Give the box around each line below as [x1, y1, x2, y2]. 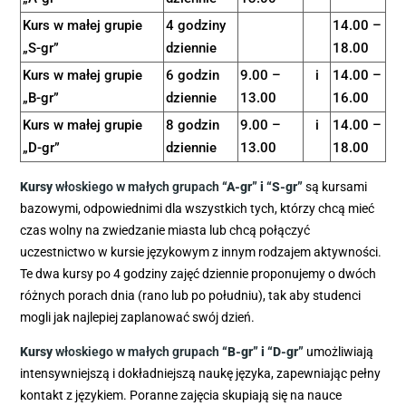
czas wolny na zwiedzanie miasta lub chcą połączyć [20, 223, 310, 238]
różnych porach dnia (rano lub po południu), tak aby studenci [20, 288, 361, 304]
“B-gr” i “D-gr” [219, 343, 304, 359]
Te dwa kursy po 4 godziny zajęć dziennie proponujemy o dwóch [20, 266, 376, 282]
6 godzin [166, 67, 219, 84]
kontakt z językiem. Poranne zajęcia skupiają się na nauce [20, 387, 342, 402]
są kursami [303, 179, 367, 195]
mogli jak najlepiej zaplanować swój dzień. [20, 310, 255, 325]
